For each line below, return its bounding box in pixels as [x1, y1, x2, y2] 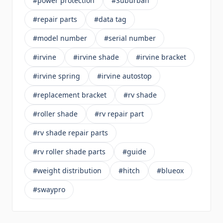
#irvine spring [33, 71, 80, 81]
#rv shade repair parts [33, 128, 108, 138]
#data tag [94, 14, 126, 24]
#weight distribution [33, 166, 102, 176]
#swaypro [33, 185, 65, 195]
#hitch [118, 166, 140, 176]
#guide [122, 147, 146, 157]
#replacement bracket [33, 90, 107, 100]
